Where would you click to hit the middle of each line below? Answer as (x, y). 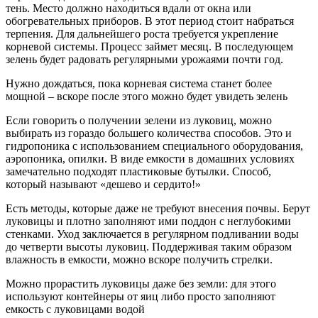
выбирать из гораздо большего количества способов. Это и (149, 133)
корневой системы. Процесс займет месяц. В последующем (149, 46)
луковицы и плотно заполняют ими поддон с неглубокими (148, 221)
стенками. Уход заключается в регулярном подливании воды (152, 234)
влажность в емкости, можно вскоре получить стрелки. (139, 259)
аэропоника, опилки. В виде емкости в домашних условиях (150, 159)
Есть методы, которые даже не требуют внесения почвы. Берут (158, 208)
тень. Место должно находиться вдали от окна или (128, 8)
